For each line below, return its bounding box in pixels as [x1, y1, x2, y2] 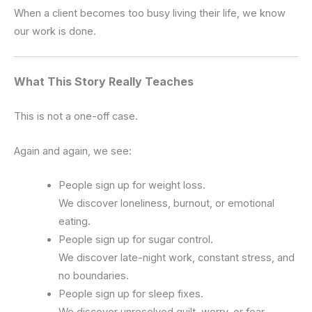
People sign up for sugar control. [58, 233, 213, 246]
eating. [58, 214, 91, 228]
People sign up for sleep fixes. [58, 287, 203, 300]
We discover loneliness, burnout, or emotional [58, 196, 274, 210]
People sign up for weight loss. [58, 178, 205, 192]
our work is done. [14, 24, 96, 38]
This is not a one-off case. [14, 110, 138, 123]
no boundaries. [58, 269, 129, 282]
